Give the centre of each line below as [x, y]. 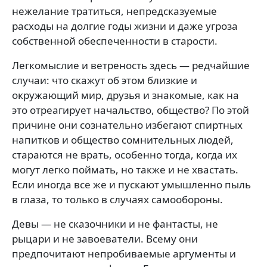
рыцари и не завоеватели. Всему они [105, 238]
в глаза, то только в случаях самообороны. [117, 199]
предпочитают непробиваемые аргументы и [124, 253]
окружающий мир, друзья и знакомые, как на [125, 95]
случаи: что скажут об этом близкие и [105, 80]
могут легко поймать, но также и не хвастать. [125, 169]
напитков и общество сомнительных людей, [123, 139]
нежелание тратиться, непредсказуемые [114, 11]
